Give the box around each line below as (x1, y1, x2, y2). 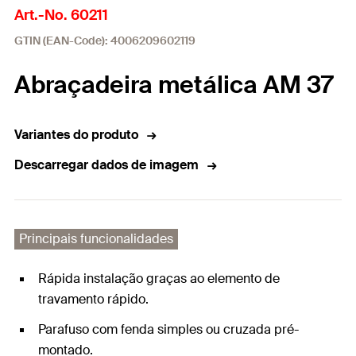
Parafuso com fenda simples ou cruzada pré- (38, 321, 299, 338)
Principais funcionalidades (19, 230, 173, 247)
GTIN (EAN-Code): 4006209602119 (14, 33, 195, 48)
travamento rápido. (38, 291, 149, 308)
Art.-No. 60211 (14, 6, 108, 25)
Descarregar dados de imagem (14, 157, 199, 173)
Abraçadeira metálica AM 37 (14, 69, 333, 100)
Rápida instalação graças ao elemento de (38, 270, 280, 287)
